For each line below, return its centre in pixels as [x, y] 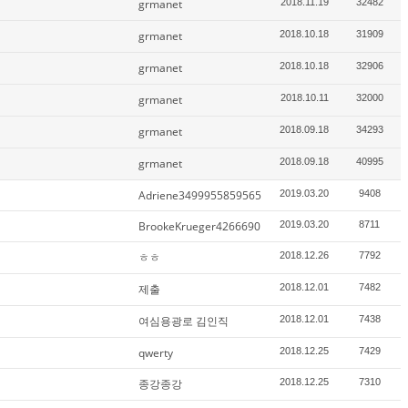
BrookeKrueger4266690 [199, 226]
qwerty [156, 353]
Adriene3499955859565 [200, 195]
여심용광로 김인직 [184, 321]
